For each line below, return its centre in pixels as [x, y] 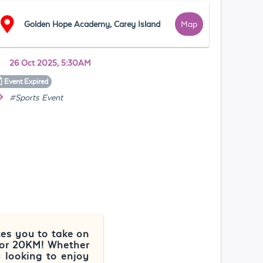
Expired [36, 82]
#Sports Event [36, 97]
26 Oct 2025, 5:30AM [50, 63]
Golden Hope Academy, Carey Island [92, 24]
